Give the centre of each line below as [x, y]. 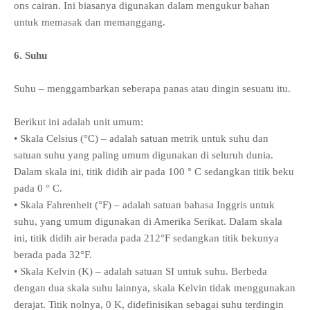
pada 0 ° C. [38, 189]
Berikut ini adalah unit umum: [79, 122]
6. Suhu [30, 56]
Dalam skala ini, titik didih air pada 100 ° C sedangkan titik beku [154, 172]
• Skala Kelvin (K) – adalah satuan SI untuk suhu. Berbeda [140, 272]
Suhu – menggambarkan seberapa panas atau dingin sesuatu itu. [152, 89]
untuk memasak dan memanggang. [90, 22]
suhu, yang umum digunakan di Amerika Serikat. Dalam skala [148, 222]
